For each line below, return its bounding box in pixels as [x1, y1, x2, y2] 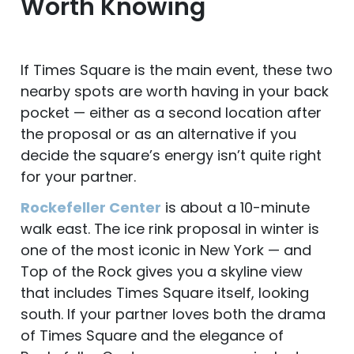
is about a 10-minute [161, 198, 310, 218]
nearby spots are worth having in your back [21, 81, 329, 102]
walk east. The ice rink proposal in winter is [21, 219, 319, 239]
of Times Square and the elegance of [21, 326, 284, 346]
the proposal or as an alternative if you [21, 124, 296, 145]
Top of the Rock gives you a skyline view [21, 262, 303, 282]
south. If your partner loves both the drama [21, 304, 326, 325]
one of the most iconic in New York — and [21, 240, 311, 261]
